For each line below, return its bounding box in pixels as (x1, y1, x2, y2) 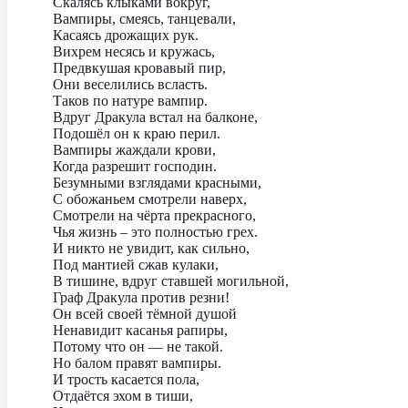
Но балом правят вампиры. (53, 355, 221, 371)
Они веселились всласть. (53, 76, 208, 92)
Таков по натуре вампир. (53, 93, 208, 108)
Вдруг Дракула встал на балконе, (53, 109, 258, 125)
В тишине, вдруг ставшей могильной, (53, 273, 289, 289)
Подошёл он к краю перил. (53, 126, 220, 141)
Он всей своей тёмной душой (53, 306, 237, 321)
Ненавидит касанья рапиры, (53, 322, 228, 338)
